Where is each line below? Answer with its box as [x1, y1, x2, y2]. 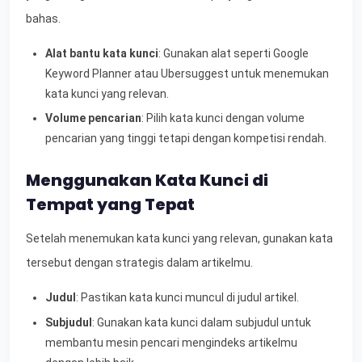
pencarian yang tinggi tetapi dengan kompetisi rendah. [45, 132, 326, 145]
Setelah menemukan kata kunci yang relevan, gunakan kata [26, 232, 333, 246]
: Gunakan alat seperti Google [158, 46, 309, 60]
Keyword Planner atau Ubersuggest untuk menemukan [45, 66, 329, 80]
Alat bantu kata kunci [45, 46, 158, 60]
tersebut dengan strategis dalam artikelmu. [26, 256, 253, 270]
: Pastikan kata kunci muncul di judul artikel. [76, 291, 299, 305]
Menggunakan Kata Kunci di [26, 169, 268, 192]
